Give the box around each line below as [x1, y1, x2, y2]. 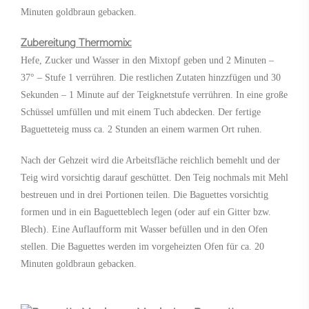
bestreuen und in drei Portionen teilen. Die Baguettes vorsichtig [21, 189, 268, 200]
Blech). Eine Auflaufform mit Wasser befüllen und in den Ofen [21, 223, 268, 235]
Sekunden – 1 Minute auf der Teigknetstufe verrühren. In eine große [21, 89, 288, 100]
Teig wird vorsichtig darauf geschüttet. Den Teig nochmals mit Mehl [21, 172, 288, 183]
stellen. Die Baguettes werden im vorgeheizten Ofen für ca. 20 [21, 241, 264, 252]
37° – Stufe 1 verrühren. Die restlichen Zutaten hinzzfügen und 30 [21, 72, 281, 83]
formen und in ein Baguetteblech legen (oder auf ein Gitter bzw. [21, 206, 271, 217]
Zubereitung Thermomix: [21, 37, 132, 48]
